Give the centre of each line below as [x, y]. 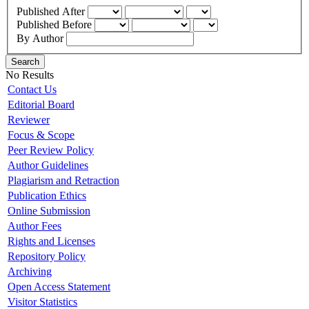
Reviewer [29, 120]
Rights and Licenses [51, 241]
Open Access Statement [59, 287]
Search [25, 62]
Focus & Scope [41, 135]
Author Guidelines [48, 166]
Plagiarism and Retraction [63, 181]
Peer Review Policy [51, 150]
